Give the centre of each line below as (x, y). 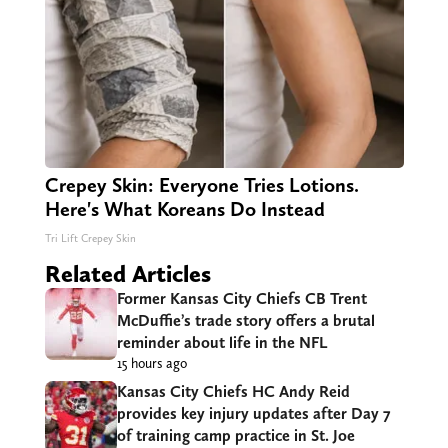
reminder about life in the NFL (221, 343)
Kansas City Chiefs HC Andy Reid (233, 392)
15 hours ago (151, 363)
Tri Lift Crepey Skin (90, 239)
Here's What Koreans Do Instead (184, 209)
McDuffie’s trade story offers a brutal (245, 321)
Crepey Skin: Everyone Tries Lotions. (201, 185)
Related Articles (127, 274)
